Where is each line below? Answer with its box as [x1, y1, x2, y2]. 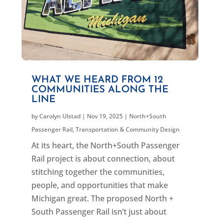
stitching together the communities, [31, 166, 165, 178]
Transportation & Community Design [75, 125, 180, 134]
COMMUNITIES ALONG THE [31, 85, 168, 95]
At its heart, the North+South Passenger [31, 140, 180, 151]
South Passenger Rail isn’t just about [31, 206, 166, 218]
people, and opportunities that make [31, 180, 168, 191]
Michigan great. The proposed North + [31, 193, 173, 204]
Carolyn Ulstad [39, 112, 81, 121]
